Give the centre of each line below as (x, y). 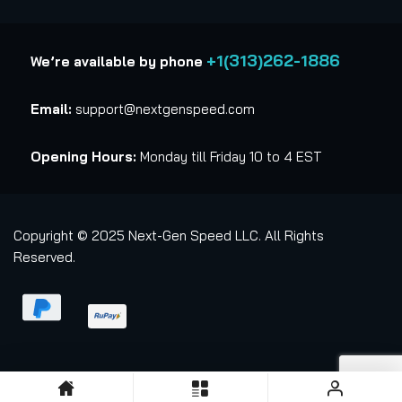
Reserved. (44, 258)
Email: (51, 109)
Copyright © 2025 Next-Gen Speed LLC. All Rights (169, 236)
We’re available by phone (117, 62)
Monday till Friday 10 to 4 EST (229, 157)
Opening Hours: (83, 157)
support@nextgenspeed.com (163, 109)
